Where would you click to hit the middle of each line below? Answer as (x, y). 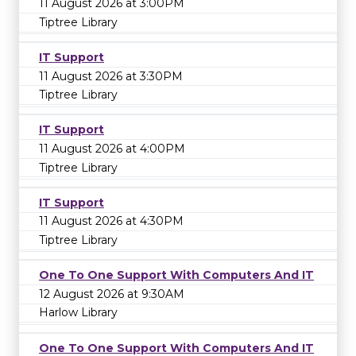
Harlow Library (78, 313)
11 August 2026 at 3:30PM (111, 76)
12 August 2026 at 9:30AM (112, 294)
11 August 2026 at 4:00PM (112, 148)
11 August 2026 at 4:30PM (111, 221)
